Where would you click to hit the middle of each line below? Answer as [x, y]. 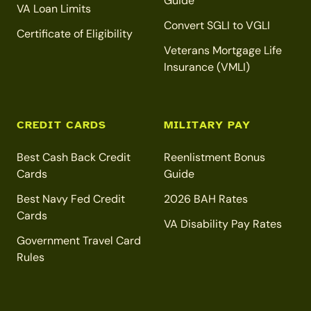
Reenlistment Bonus [215, 158]
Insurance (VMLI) [207, 67]
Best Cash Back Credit [74, 158]
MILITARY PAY [208, 125]
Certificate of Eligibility [75, 34]
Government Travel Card [79, 241]
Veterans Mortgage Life [223, 51]
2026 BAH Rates [206, 199]
